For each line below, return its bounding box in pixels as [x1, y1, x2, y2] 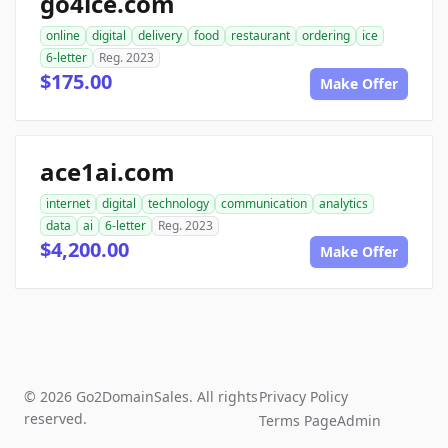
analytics [319, 195, 368, 213]
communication [221, 195, 307, 213]
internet [46, 195, 90, 213]
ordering [302, 27, 350, 45]
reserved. [24, 409, 87, 429]
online [46, 27, 80, 45]
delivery [138, 27, 182, 45]
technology [148, 195, 209, 213]
